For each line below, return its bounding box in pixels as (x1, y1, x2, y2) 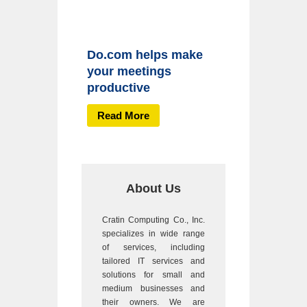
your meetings (87, 64, 171, 79)
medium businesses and (102, 283, 205, 293)
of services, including (102, 242, 205, 252)
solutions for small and (102, 269, 205, 280)
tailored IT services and (102, 256, 205, 266)
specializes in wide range (102, 228, 205, 238)
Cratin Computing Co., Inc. (102, 214, 205, 225)
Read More (97, 109, 149, 121)
